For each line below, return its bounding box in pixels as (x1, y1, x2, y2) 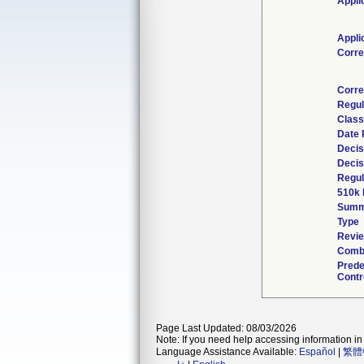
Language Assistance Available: (156, 346, 299, 357)
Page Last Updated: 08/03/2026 (156, 323, 297, 334)
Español (299, 346, 336, 357)
